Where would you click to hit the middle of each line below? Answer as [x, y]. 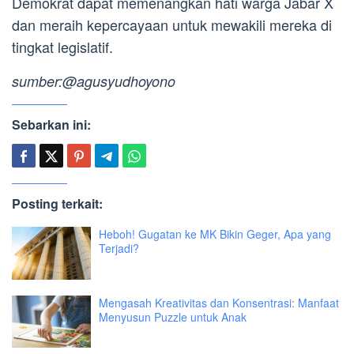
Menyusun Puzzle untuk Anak [173, 316]
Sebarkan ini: [51, 124]
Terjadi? [119, 248]
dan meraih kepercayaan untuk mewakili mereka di [172, 24]
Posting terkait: [57, 203]
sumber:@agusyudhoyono [94, 81]
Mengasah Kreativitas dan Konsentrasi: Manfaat [219, 302]
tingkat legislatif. [62, 46]
